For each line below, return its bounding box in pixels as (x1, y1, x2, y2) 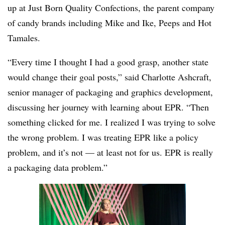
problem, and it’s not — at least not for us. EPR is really (8, 146, 213, 159)
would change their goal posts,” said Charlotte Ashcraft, (8, 71, 211, 83)
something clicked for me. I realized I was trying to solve (8, 116, 215, 129)
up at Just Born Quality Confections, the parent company (8, 2, 214, 14)
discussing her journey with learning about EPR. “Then (8, 101, 209, 114)
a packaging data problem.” (8, 161, 107, 174)
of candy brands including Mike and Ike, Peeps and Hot (8, 17, 211, 29)
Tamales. (8, 32, 40, 44)
